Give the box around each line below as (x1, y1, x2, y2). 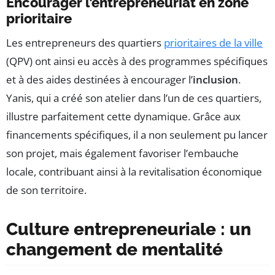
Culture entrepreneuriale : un (6, 219, 251, 239)
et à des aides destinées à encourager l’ (6, 72, 193, 87)
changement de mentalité (6, 239, 223, 260)
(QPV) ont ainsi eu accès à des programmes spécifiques (6, 53, 268, 68)
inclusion (193, 72, 238, 87)
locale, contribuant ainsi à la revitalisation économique (6, 164, 262, 179)
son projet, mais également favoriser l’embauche (6, 145, 239, 160)
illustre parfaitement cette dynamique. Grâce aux (6, 109, 241, 123)
